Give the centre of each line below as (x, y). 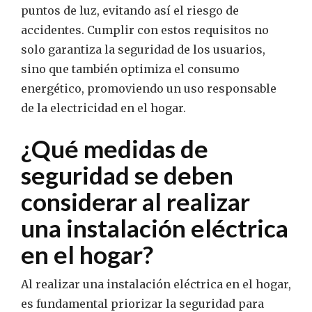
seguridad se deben (127, 175)
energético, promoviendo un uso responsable (149, 89)
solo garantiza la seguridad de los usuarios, (143, 50)
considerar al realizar (135, 202)
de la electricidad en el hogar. (103, 108)
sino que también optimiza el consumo (130, 69)
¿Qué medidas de (115, 149)
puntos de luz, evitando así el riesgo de (130, 11)
